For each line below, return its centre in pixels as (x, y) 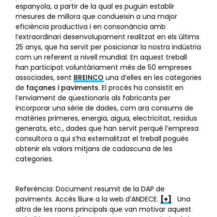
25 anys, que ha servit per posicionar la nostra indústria (108, 47)
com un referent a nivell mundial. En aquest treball (101, 57)
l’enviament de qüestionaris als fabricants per (93, 98)
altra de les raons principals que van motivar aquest (103, 209)
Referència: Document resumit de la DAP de (90, 189)
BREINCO (89, 77)
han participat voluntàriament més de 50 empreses (104, 67)
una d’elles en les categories (153, 77)
